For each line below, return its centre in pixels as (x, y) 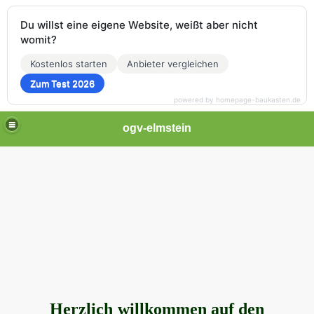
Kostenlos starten (69, 64)
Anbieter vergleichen (173, 64)
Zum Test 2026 (62, 83)
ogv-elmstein (157, 128)
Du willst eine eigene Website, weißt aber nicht (139, 25)
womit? (39, 40)
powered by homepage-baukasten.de (237, 100)
